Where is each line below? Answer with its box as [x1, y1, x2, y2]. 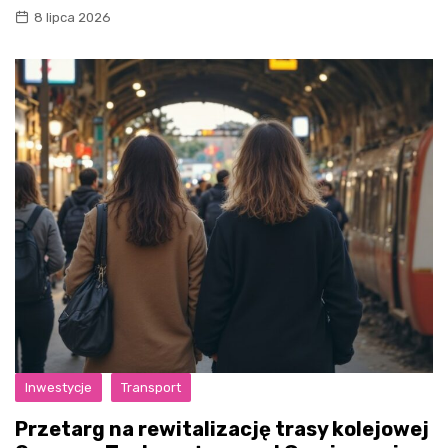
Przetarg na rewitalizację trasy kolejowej [15, 416, 429, 441]
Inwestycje [25, 379, 92, 395]
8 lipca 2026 [34, 10, 111, 26]
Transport [121, 379, 181, 395]
